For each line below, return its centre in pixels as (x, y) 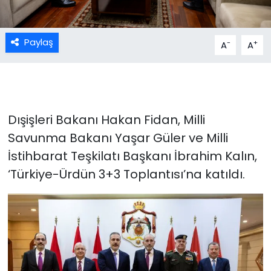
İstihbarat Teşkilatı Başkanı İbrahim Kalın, (132, 156)
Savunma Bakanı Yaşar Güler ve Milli (118, 138)
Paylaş (38, 42)
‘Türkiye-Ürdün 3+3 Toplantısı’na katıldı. (126, 175)
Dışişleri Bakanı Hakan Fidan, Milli (106, 120)
